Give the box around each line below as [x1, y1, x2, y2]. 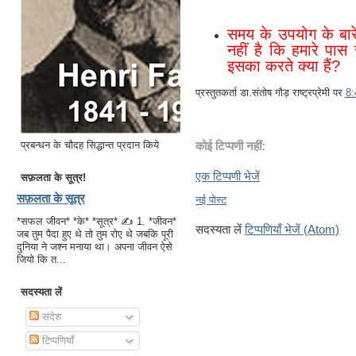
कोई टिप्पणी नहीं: [195, 139, 265, 153]
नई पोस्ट [195, 193, 226, 206]
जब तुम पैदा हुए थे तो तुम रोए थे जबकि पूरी [16, 228, 173, 241]
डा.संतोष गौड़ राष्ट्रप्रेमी [239, 86, 330, 99]
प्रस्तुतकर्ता [195, 86, 240, 99]
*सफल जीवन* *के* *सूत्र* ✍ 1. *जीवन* [16, 215, 176, 228]
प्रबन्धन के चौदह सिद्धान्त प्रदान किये [20, 139, 159, 152]
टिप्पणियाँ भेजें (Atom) [244, 222, 339, 236]
